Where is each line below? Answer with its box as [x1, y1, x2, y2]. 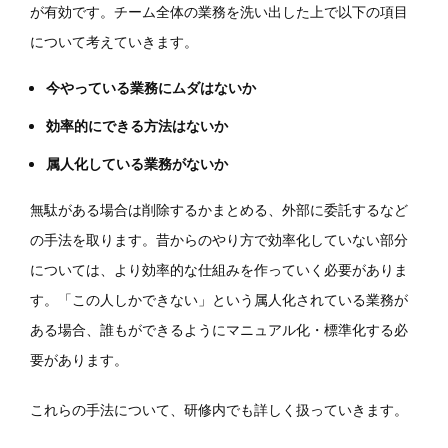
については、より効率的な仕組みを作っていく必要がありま [30, 259, 408, 280]
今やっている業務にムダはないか [45, 77, 256, 98]
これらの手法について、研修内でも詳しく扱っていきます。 [30, 399, 408, 420]
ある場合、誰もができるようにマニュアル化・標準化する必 [30, 319, 408, 340]
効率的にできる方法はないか [45, 115, 228, 136]
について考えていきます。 [30, 31, 198, 52]
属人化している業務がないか [45, 153, 228, 174]
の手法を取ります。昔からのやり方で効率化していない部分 [30, 229, 408, 250]
